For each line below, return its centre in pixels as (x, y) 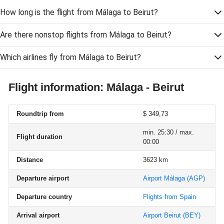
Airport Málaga (164, 178)
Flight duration (39, 137)
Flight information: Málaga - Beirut (96, 87)
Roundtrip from (40, 114)
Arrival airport (38, 215)
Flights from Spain (169, 197)
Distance (30, 160)
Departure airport (43, 178)
